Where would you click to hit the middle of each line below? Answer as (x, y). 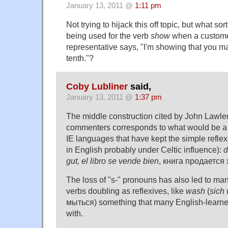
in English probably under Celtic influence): (145, 150)
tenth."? (80, 58)
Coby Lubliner (97, 87)
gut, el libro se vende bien (112, 161)
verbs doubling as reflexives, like (126, 191)
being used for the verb (108, 35)
